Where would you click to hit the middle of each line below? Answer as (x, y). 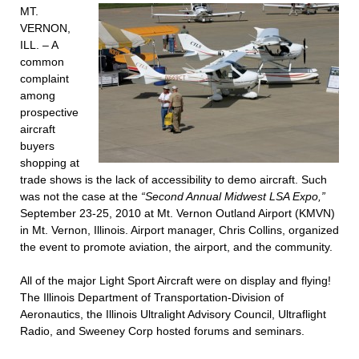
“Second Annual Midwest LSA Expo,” (233, 196)
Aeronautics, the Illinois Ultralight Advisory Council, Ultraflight (173, 314)
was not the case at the (81, 196)
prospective (49, 112)
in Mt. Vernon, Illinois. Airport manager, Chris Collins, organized (179, 230)
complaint (44, 79)
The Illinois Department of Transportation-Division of (152, 297)
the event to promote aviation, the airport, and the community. (176, 247)
